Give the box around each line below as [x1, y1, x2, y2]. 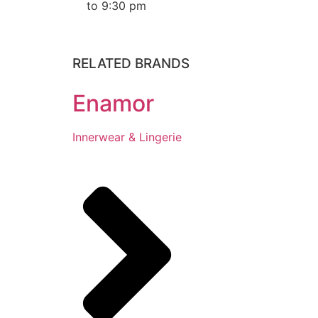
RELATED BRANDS [72, 55, 190, 72]
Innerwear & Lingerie [72, 130, 182, 144]
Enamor [72, 89, 154, 117]
